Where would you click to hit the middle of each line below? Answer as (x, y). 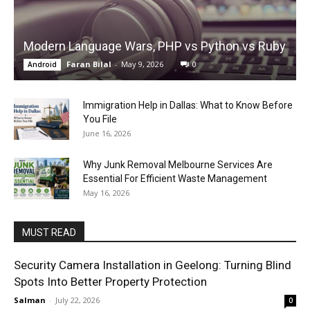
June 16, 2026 (107, 133)
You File (100, 119)
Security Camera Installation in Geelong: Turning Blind (153, 265)
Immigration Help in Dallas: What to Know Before (188, 105)
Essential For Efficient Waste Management (176, 178)
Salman (30, 300)
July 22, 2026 (77, 300)
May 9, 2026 (142, 64)
